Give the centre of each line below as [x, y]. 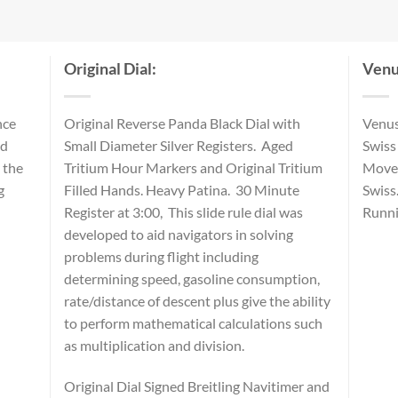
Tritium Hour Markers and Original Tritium [194, 167]
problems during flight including [162, 256]
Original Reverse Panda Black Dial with [183, 123]
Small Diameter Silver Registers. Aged [179, 145]
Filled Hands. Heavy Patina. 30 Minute [182, 189]
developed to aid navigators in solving [179, 234]
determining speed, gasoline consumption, [192, 278]
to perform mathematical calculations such [194, 322]
